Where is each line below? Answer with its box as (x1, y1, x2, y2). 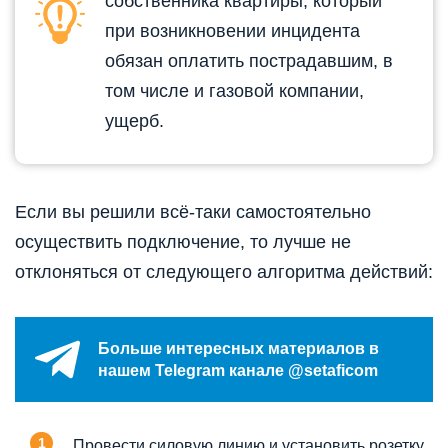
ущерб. (105, 111, 164, 132)
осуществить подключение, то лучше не (15, 232, 351, 253)
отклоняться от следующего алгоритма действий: (15, 262, 433, 283)
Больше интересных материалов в (98, 339, 379, 357)
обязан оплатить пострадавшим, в (105, 51, 393, 72)
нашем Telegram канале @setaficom (98, 361, 378, 379)
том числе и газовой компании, (105, 81, 364, 102)
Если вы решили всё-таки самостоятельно (15, 202, 371, 223)
